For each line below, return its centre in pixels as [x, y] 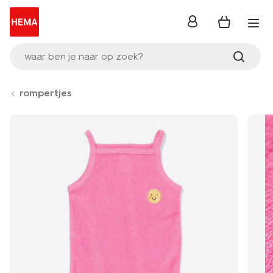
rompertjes [46, 93]
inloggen [207, 25]
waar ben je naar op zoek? [84, 56]
